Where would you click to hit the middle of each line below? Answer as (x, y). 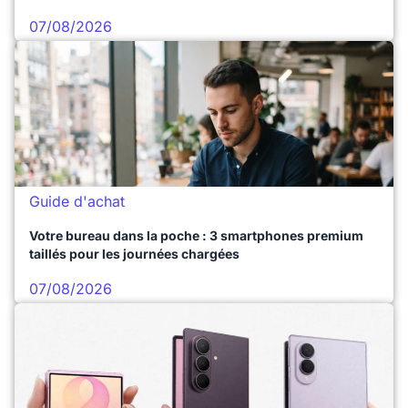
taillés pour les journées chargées (134, 254)
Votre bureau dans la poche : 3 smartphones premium (196, 235)
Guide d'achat (77, 201)
